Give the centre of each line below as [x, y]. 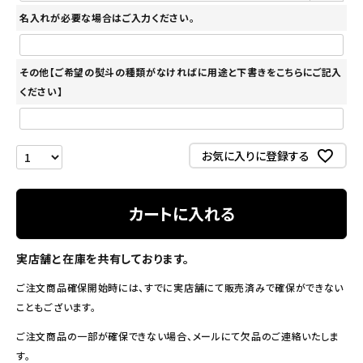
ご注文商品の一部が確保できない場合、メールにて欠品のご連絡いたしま [178, 336]
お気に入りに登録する [255, 155]
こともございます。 [56, 307]
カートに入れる [181, 214]
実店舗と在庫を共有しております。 [103, 259]
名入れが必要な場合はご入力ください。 [107, 18]
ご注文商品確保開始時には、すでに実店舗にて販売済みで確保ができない [180, 288]
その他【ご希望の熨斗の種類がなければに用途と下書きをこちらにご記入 [181, 72]
